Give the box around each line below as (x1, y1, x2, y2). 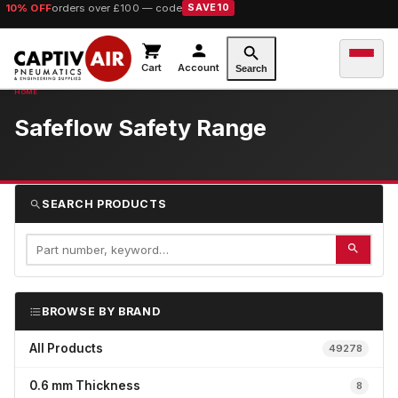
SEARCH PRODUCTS (42, 197, 167, 211)
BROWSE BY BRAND (42, 305, 161, 318)
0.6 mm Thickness (29, 378, 140, 393)
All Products (29, 341, 103, 355)
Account (178, 61, 220, 74)
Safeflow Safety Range (14, 114, 267, 141)
